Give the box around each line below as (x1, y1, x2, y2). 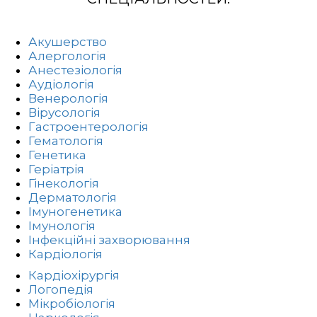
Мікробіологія (28, 296, 115, 311)
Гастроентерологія (28, 120, 149, 134)
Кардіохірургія (28, 268, 120, 283)
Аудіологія (28, 77, 94, 92)
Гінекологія (28, 176, 99, 191)
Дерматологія (28, 190, 117, 205)
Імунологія (28, 219, 96, 234)
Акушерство (28, 35, 107, 50)
